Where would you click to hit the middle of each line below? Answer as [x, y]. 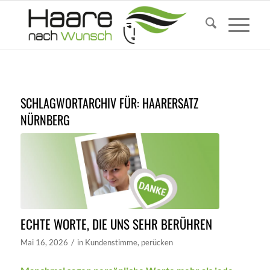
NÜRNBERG [45, 120]
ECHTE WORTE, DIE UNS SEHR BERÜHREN [116, 224]
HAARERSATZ [170, 103]
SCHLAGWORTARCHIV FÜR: [81, 103]
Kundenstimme [111, 242]
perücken [157, 242]
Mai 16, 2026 [44, 242]
